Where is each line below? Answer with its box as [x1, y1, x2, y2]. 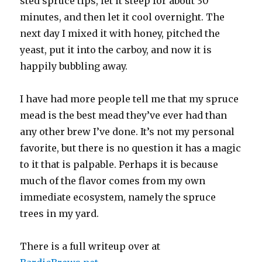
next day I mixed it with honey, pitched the [20, 27, 220, 39]
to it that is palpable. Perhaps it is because [20, 158, 219, 170]
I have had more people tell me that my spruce [20, 92, 239, 105]
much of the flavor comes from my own [20, 174, 206, 187]
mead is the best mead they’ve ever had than [20, 109, 227, 121]
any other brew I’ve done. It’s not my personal [20, 125, 235, 137]
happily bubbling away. [20, 60, 128, 72]
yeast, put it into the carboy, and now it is [20, 43, 212, 56]
